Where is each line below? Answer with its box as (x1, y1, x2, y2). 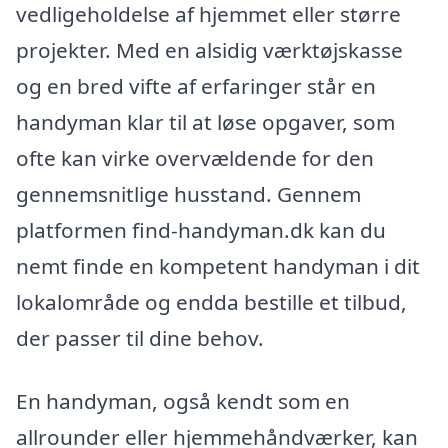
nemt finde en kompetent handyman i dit (16, 251, 420, 280)
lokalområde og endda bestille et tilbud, (16, 287, 407, 316)
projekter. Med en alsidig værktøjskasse (16, 35, 403, 64)
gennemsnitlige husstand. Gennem (16, 179, 361, 208)
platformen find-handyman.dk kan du (16, 215, 386, 244)
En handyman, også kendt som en (16, 387, 350, 416)
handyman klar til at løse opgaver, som (16, 107, 395, 136)
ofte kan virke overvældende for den (16, 143, 374, 172)
